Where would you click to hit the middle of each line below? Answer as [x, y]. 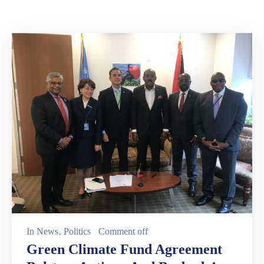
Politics [77, 232]
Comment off [123, 232]
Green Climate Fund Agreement [124, 250]
